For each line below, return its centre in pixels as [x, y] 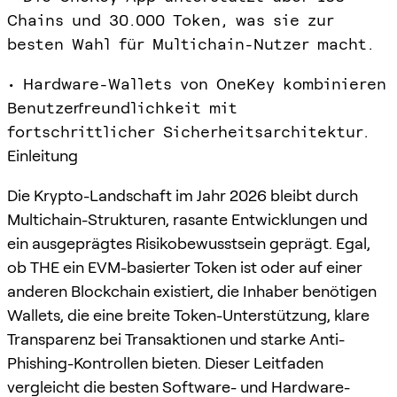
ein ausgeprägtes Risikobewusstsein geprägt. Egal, [189, 243]
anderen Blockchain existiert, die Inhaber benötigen [192, 291]
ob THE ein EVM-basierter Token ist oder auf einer [185, 267]
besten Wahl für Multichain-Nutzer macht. [191, 43]
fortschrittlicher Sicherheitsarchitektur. [188, 131]
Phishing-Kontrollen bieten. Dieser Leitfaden [165, 362]
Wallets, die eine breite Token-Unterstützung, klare [188, 315]
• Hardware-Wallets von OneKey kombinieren [197, 83]
